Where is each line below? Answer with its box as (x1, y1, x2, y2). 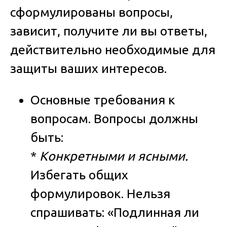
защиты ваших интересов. (10, 61, 167, 75)
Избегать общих (30, 167, 128, 182)
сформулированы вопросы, (10, 5, 173, 19)
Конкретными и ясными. (40, 148, 188, 163)
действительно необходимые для (10, 42, 215, 57)
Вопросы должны (91, 111, 198, 126)
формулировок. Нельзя (30, 186, 170, 201)
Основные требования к (30, 92, 175, 107)
